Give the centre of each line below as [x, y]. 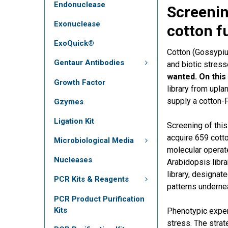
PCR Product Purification [99, 199]
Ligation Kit [74, 121]
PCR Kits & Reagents [91, 179]
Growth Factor [80, 82]
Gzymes [69, 102]
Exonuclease [77, 24]
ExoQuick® [74, 43]
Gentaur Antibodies [89, 63]
